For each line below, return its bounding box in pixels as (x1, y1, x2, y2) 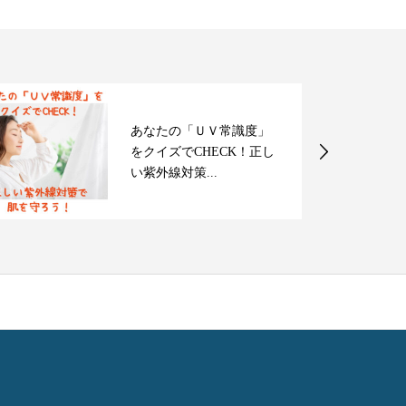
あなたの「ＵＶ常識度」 (130, 123, 271, 138)
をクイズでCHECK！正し (130, 144, 275, 159)
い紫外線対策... (130, 165, 218, 179)
